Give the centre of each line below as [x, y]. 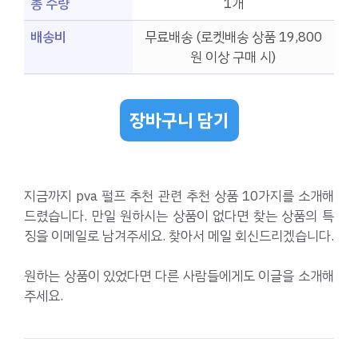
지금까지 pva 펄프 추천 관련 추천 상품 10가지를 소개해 [179, 196]
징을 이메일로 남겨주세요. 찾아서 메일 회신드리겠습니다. [179, 236]
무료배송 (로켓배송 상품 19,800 [233, 38]
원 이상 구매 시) [233, 58]
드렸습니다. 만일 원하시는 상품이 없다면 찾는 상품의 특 [179, 216]
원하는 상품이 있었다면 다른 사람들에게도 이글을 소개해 [179, 276]
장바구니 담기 [179, 120]
